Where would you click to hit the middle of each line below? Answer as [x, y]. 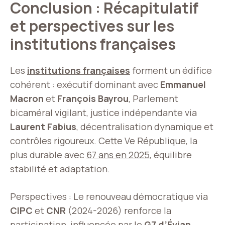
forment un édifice [171, 70]
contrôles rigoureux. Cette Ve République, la [104, 141]
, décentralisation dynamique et [145, 127]
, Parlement [153, 98]
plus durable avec [48, 155]
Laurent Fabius [43, 127]
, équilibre [171, 155]
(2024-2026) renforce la [119, 210]
